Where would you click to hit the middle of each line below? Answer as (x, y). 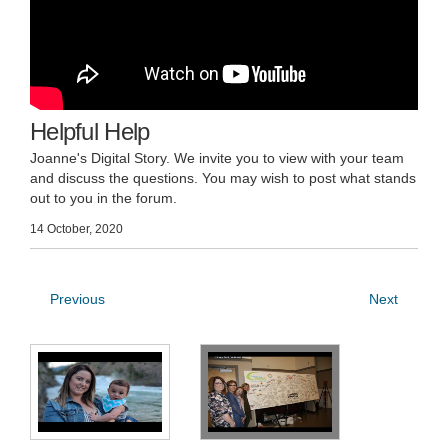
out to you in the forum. (103, 197)
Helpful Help (90, 131)
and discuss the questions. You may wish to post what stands (223, 177)
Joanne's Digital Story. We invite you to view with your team (217, 157)
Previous (77, 298)
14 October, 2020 (76, 228)
